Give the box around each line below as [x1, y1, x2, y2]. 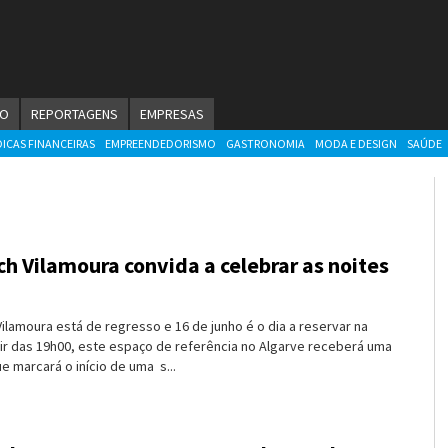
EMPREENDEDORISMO [105, 136, 216, 151]
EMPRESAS [140, 105, 204, 123]
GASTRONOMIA [226, 136, 305, 151]
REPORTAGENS [31, 105, 118, 123]
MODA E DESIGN [315, 136, 397, 151]
